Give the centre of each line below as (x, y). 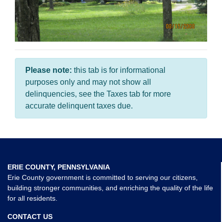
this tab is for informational (119, 70)
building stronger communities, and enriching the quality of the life (110, 188)
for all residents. (32, 198)
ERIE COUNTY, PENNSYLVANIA (59, 167)
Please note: (49, 70)
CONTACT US (30, 217)
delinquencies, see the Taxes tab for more (98, 94)
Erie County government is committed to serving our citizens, (103, 177)
